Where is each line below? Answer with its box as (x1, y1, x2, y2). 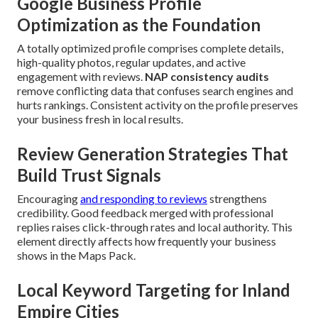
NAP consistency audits (145, 70, 269, 84)
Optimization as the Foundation (17, 14, 261, 35)
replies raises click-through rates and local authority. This (17, 220, 292, 234)
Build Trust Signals (17, 165, 161, 186)
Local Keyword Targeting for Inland (17, 280, 290, 301)
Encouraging (17, 192, 80, 206)
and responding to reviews (80, 192, 207, 206)
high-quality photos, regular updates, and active (17, 55, 246, 70)
